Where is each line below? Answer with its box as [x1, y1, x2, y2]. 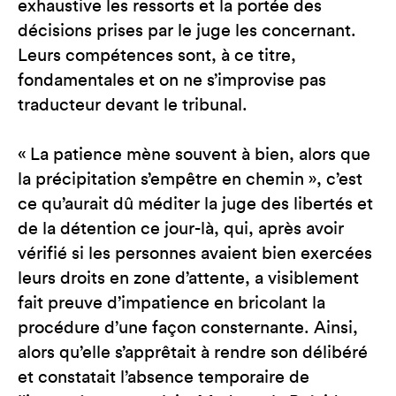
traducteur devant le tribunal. [18, 96, 247, 114]
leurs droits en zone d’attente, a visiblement [18, 270, 359, 287]
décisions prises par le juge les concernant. [18, 22, 356, 40]
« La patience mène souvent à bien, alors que [18, 146, 370, 164]
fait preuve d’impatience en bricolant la [18, 294, 325, 312]
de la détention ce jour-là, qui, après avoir [18, 220, 344, 238]
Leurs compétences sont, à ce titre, [18, 47, 296, 65]
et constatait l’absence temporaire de [18, 369, 309, 386]
